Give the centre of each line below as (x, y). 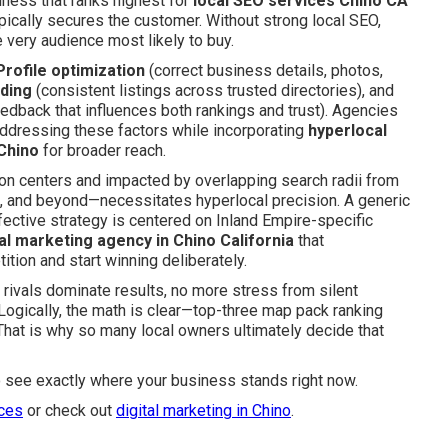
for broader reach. (102, 150)
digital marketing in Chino (203, 410)
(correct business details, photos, (264, 70)
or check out (69, 410)
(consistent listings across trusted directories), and (213, 90)
